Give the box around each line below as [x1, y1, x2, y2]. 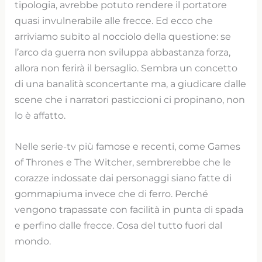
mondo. [15, 235, 51, 247]
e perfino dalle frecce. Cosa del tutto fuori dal [15, 219, 223, 232]
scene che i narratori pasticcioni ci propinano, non [15, 94, 246, 106]
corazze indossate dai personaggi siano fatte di [15, 172, 232, 184]
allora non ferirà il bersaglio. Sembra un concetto [15, 62, 238, 74]
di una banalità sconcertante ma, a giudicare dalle [15, 78, 247, 90]
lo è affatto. [15, 109, 66, 122]
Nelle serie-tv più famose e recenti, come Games [15, 140, 241, 153]
